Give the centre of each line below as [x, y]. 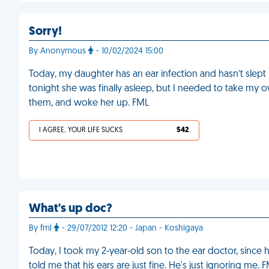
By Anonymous [59, 51]
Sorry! [45, 32]
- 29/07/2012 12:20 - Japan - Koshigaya [131, 228]
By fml [41, 228]
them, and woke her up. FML [89, 103]
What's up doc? [71, 209]
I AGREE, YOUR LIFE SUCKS [81, 130]
